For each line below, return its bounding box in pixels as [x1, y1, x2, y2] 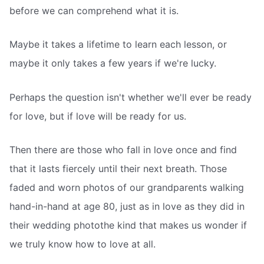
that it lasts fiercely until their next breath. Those [9, 163, 227, 175]
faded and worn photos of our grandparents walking [9, 181, 244, 194]
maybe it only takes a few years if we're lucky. [9, 57, 216, 70]
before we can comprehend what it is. [9, 4, 179, 16]
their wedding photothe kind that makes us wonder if [9, 219, 247, 232]
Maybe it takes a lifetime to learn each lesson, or [9, 38, 227, 51]
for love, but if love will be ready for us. [9, 110, 186, 122]
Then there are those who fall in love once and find [9, 144, 237, 156]
